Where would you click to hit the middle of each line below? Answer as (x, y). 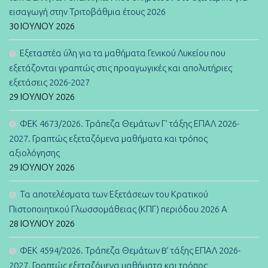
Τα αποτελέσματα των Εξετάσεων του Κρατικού (114, 194)
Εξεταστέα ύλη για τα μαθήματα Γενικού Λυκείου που (123, 53)
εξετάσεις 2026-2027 (49, 82)
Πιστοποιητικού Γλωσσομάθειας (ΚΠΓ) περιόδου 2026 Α (118, 209)
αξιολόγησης (34, 153)
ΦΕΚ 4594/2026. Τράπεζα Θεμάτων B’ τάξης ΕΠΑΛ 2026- (130, 250)
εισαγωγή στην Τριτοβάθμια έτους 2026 (87, 11)
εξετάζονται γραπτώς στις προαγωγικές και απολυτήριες (121, 68)
